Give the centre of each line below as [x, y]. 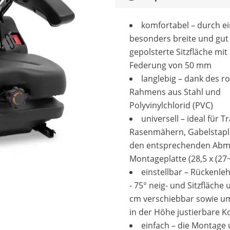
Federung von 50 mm [170, 65]
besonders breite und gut [179, 39]
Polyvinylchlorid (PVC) [171, 105]
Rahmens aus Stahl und [175, 92]
